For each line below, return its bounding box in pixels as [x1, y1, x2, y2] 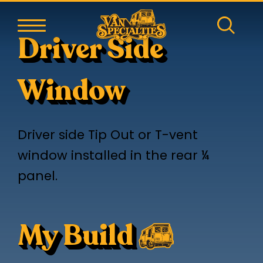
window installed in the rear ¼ [17, 146, 210, 167]
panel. [17, 166, 58, 187]
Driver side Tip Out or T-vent [17, 125, 198, 146]
